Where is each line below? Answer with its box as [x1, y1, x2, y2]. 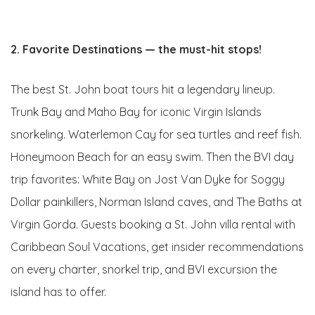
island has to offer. [11, 284, 106, 299]
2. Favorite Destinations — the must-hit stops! [11, 41, 262, 56]
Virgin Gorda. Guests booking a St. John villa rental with [11, 217, 295, 231]
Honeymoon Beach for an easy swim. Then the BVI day [11, 149, 294, 164]
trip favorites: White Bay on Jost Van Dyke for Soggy [11, 172, 285, 186]
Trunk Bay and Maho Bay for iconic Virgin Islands [11, 104, 262, 119]
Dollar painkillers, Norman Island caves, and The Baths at [11, 194, 302, 209]
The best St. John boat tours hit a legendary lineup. [11, 82, 275, 96]
